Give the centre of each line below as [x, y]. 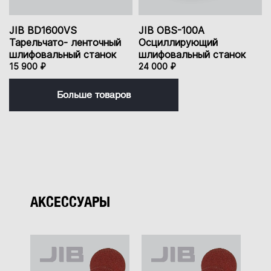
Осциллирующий [178, 43]
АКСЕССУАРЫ [70, 202]
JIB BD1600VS [43, 31]
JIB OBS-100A [171, 31]
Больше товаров [94, 95]
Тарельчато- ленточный [65, 43]
